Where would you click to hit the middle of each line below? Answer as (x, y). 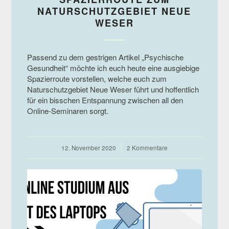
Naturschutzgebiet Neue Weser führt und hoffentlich (113, 89)
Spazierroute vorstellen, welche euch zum (97, 78)
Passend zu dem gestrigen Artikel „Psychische (105, 57)
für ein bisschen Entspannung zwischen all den (105, 100)
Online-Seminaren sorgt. (67, 110)
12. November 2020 (88, 147)
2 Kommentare (147, 147)
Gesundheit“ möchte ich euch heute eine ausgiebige (113, 67)
